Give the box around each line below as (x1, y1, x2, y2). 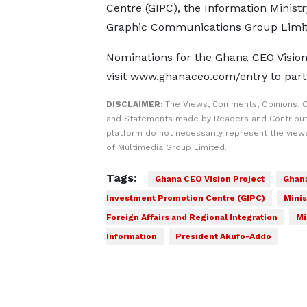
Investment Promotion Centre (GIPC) (106, 193, 265, 203)
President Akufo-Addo (175, 232, 271, 241)
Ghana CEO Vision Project (154, 174, 265, 184)
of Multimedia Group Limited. (106, 143, 227, 152)
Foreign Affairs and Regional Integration (106, 212, 278, 222)
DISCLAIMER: (106, 99, 165, 109)
